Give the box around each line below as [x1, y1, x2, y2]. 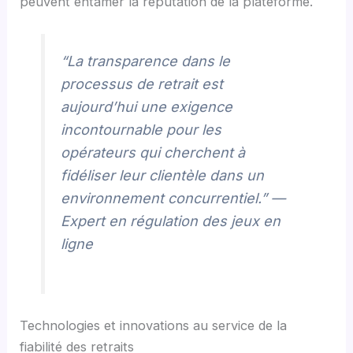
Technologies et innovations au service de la [20, 317, 288, 333]
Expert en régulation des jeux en [61, 212, 281, 229]
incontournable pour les [61, 121, 222, 138]
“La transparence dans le [61, 52, 231, 69]
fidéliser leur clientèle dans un [61, 166, 265, 184]
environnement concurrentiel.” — [61, 189, 286, 206]
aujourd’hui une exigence [61, 98, 233, 115]
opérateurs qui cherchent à [61, 143, 246, 161]
